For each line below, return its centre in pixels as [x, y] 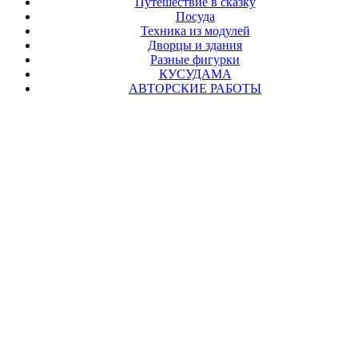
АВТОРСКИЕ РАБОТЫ [195, 88]
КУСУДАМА [195, 74]
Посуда [195, 16]
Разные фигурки [195, 59]
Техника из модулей [195, 30]
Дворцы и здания [195, 45]
